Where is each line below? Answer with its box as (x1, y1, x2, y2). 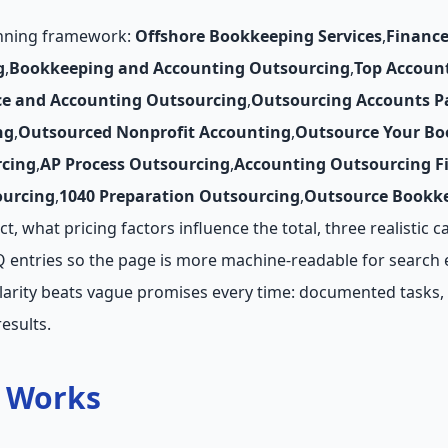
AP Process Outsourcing (40, 153, 230, 175)
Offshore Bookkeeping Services (135, 25, 382, 47)
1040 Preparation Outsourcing (59, 185, 300, 207)
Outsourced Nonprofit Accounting (18, 121, 291, 143)
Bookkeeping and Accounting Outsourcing (9, 57, 350, 79)
